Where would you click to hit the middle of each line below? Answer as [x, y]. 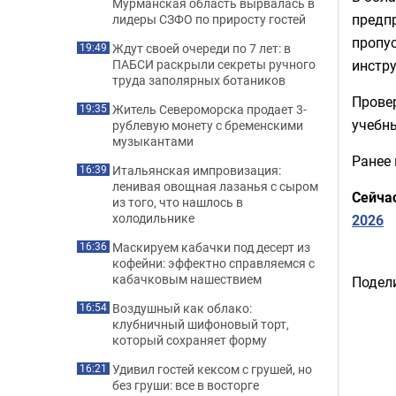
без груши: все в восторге [186, 385]
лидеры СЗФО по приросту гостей [209, 19]
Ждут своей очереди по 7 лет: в [202, 48]
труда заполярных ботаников [199, 80]
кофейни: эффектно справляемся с [213, 263]
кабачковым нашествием [187, 279]
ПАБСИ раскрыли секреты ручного [214, 64]
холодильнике [153, 218]
